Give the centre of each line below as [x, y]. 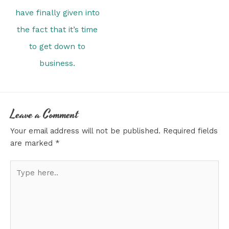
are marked [33, 143]
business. [57, 63]
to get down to [57, 46]
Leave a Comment [44, 114]
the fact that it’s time [57, 29]
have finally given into [57, 13]
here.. [20, 178]
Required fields [190, 131]
